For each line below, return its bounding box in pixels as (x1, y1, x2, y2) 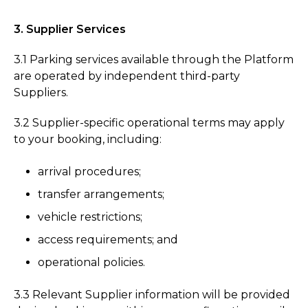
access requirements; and (38, 233, 179, 247)
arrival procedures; (38, 164, 142, 178)
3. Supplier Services (14, 22, 126, 36)
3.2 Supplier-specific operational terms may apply (14, 115, 285, 129)
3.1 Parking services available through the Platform (14, 52, 294, 66)
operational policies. (38, 256, 146, 269)
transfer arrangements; (38, 187, 165, 201)
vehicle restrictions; (38, 210, 143, 223)
